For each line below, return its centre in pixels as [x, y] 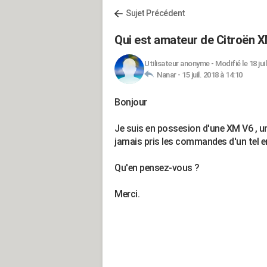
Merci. [127, 194]
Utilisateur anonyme [177, 63]
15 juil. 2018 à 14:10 [212, 75]
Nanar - [168, 75]
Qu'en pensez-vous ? [157, 168]
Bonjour [131, 102]
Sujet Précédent [156, 13]
